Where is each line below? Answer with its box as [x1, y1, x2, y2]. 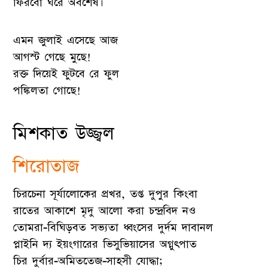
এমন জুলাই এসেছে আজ [13, 33, 118, 48]
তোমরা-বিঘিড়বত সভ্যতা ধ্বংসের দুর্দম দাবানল [13, 220, 214, 236]
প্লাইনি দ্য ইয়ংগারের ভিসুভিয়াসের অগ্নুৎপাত [13, 237, 197, 252]
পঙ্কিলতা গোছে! [13, 83, 81, 99]
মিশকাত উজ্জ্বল [13, 122, 115, 146]
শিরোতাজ [13, 155, 80, 179]
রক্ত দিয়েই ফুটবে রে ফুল [13, 66, 120, 82]
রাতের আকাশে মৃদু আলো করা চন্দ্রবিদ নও [13, 203, 196, 219]
